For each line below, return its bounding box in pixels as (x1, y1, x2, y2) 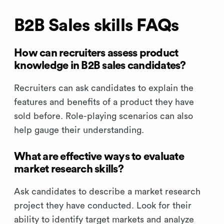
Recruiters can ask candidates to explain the (14, 83, 193, 92)
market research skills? (14, 163, 123, 174)
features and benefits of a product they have (14, 97, 194, 106)
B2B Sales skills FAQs (14, 16, 179, 34)
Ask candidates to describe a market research (14, 186, 200, 196)
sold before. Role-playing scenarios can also (14, 111, 193, 120)
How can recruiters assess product (14, 47, 178, 58)
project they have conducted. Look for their (14, 200, 191, 210)
